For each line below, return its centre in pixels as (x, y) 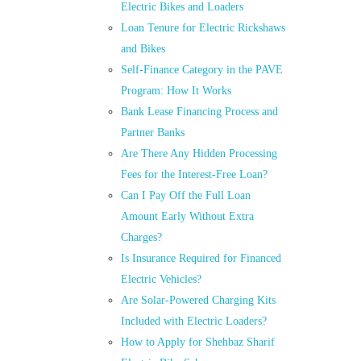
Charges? (142, 238)
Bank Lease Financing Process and (200, 112)
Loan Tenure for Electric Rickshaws (203, 28)
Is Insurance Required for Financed (201, 259)
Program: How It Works (176, 91)
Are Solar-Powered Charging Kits (199, 301)
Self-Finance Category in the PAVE (202, 70)
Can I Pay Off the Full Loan (186, 196)
